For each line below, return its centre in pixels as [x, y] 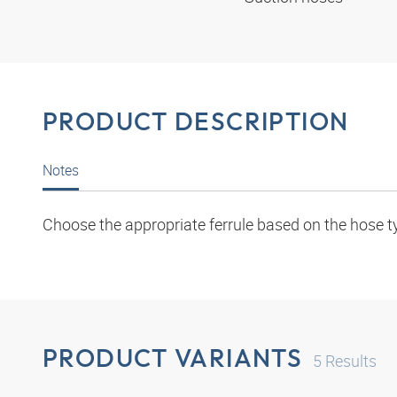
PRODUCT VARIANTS [173, 358]
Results [350, 361]
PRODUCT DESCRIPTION [196, 121]
